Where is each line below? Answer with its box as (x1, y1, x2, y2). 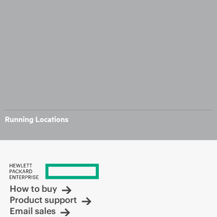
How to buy (10, 183, 57, 195)
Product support (10, 194, 77, 206)
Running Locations (5, 114, 68, 124)
